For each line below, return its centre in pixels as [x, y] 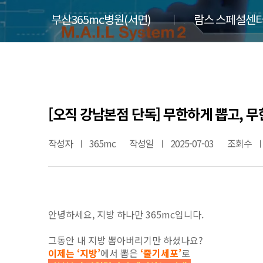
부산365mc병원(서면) [101, 20]
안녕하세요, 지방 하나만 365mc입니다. [126, 214]
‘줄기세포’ [161, 253]
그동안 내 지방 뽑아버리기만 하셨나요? [126, 240]
